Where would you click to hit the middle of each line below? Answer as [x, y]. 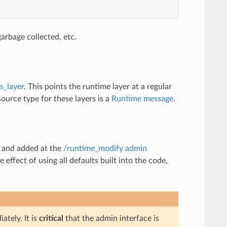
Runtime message [142, 99]
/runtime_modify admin [105, 148]
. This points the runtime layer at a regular [98, 86]
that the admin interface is [111, 218]
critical [51, 218]
